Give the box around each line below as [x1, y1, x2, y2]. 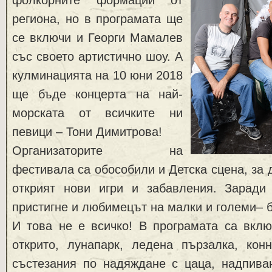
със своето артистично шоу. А [12, 49, 183, 63]
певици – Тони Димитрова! [12, 124, 162, 138]
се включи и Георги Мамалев [12, 30, 183, 44]
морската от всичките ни [12, 106, 183, 120]
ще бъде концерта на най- [12, 87, 183, 101]
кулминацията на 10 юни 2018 [12, 68, 183, 82]
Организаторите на [12, 143, 183, 157]
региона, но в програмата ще [12, 12, 183, 25]
